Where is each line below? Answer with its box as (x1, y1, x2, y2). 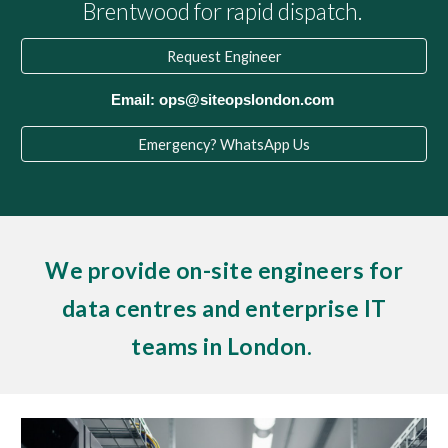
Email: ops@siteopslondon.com (110, 92, 338, 108)
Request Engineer (166, 47, 282, 65)
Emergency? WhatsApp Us (138, 135, 310, 153)
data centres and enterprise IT (61, 295, 387, 322)
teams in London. (131, 333, 317, 360)
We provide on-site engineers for (45, 257, 403, 284)
